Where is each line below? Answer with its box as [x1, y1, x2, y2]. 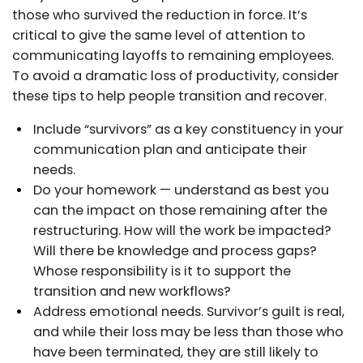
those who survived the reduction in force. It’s [12, 5, 307, 24]
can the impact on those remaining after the [33, 200, 327, 220]
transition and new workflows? [33, 281, 231, 301]
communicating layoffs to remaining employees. [12, 45, 334, 65]
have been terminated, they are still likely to [33, 342, 318, 361]
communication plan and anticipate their [33, 139, 307, 159]
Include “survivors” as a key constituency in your [33, 119, 344, 139]
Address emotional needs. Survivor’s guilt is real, [33, 301, 344, 321]
